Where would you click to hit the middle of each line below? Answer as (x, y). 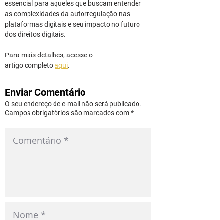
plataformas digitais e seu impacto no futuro (73, 24)
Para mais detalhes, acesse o (50, 55)
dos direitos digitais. (35, 34)
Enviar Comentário (45, 92)
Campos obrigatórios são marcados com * (69, 113)
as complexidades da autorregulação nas (68, 14)
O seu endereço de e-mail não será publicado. (73, 104)
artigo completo (30, 65)
